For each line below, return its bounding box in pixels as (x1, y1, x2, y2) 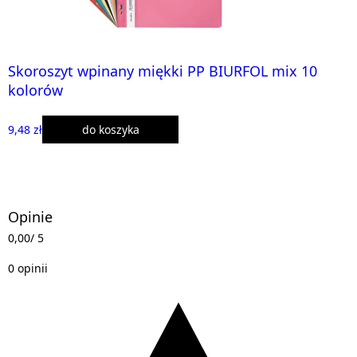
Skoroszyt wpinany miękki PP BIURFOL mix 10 (8, 61, 317, 80)
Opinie (8, 206, 53, 226)
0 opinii (8, 260, 48, 276)
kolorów (8, 80, 63, 100)
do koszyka (81, 121, 139, 137)
